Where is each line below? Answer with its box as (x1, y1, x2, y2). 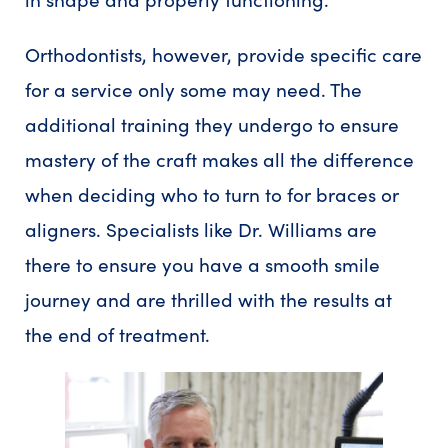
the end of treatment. (25, 321, 210, 348)
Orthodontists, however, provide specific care (25, 41, 422, 68)
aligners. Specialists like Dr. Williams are (25, 216, 377, 243)
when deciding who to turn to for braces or (25, 181, 399, 208)
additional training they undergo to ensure (25, 111, 399, 138)
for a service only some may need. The (25, 76, 362, 103)
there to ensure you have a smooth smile (25, 251, 380, 278)
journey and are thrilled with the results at (25, 286, 392, 313)
